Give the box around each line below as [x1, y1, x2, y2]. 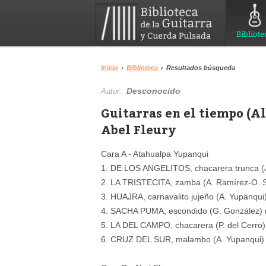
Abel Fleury [101, 121, 177, 137]
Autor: [101, 87, 127, 96]
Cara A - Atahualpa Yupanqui [101, 149, 209, 159]
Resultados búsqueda [166, 64, 236, 71]
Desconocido [126, 86, 181, 96]
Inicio [101, 64, 119, 71]
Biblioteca [126, 64, 159, 71]
